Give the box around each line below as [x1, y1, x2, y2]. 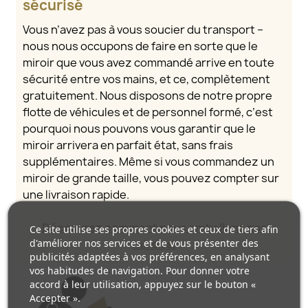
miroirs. [132, 236, 176, 252]
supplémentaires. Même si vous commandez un [23, 154, 274, 170]
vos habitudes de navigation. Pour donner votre [29, 263, 250, 276]
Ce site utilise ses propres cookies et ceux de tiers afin [29, 222, 278, 235]
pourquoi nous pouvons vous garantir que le [23, 121, 256, 137]
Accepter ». [29, 291, 80, 304]
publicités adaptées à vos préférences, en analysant [29, 250, 269, 263]
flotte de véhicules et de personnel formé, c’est [23, 104, 273, 120]
